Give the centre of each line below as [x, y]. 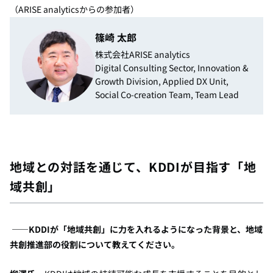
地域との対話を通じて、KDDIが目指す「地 [133, 166]
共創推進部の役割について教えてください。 [95, 244]
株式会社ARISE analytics [143, 55]
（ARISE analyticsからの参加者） [74, 9]
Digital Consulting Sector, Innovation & [172, 68]
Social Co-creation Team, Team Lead [167, 95]
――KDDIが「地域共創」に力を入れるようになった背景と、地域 [137, 229]
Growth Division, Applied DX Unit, [162, 81]
